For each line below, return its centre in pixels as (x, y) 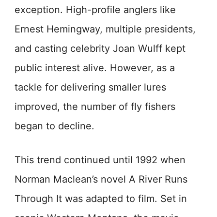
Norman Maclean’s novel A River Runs (101, 179)
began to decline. (54, 126)
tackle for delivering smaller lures (90, 87)
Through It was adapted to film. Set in (101, 199)
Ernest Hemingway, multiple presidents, (105, 29)
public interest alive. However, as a (95, 68)
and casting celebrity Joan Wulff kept (100, 49)
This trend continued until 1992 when (100, 160)
